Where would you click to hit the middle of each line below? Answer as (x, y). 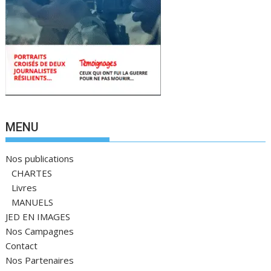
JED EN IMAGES (38, 217)
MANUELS (33, 202)
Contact (22, 246)
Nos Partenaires (40, 260)
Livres (24, 188)
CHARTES (32, 173)
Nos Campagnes (40, 231)
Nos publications (40, 159)
